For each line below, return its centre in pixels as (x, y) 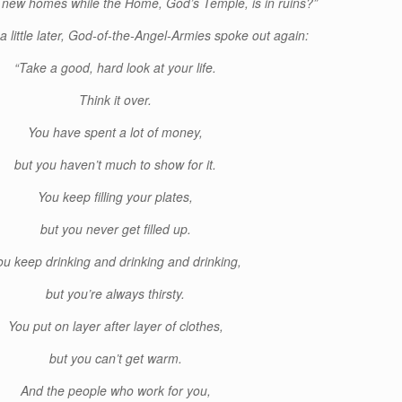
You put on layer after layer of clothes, (115, 326)
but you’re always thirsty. (116, 293)
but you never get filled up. (115, 229)
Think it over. (116, 100)
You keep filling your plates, (116, 197)
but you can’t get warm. (115, 358)
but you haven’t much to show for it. (116, 164)
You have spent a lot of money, (116, 132)
